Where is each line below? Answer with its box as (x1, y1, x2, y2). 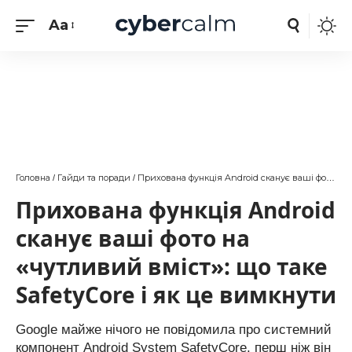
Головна (16, 172, 50, 183)
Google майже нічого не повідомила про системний (16, 322, 332, 337)
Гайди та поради (57, 172, 130, 183)
